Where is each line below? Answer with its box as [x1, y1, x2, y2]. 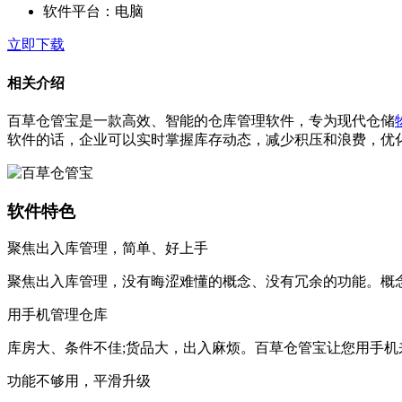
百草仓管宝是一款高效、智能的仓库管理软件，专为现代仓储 [7, 112, 395, 128]
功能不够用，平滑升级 [7, 373, 151, 389]
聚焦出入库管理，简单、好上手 [7, 240, 208, 257]
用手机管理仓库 [7, 307, 108, 323]
